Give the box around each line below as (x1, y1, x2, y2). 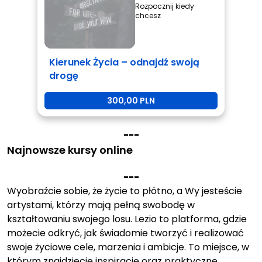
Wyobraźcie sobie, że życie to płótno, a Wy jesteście (7, 184, 242, 198)
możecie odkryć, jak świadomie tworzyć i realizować (7, 226, 244, 240)
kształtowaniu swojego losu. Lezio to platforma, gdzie (7, 212, 247, 226)
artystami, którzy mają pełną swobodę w (7, 198, 195, 212)
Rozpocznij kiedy (135, 1, 194, 11)
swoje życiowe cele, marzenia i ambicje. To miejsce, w (7, 240, 249, 254)
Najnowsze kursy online (7, 143, 133, 157)
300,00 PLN (107, 95, 155, 106)
